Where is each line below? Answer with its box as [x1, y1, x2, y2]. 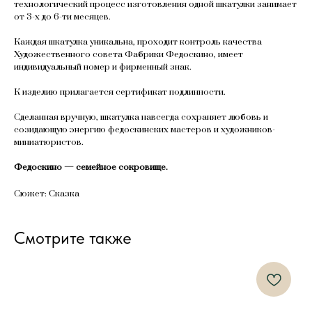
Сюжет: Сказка [14, 188, 79, 200]
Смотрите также [14, 228, 132, 249]
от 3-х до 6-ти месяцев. [14, 11, 111, 23]
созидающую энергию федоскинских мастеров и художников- [14, 124, 275, 136]
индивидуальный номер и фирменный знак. [14, 61, 192, 73]
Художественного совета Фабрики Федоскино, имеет [14, 49, 243, 61]
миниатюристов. [14, 136, 84, 148]
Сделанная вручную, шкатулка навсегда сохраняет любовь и [14, 111, 268, 123]
